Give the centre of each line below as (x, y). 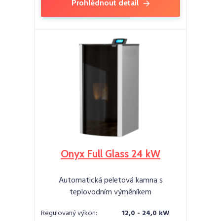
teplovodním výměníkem (110, 192)
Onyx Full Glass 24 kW (110, 153)
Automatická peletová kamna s (110, 180)
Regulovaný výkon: (69, 213)
